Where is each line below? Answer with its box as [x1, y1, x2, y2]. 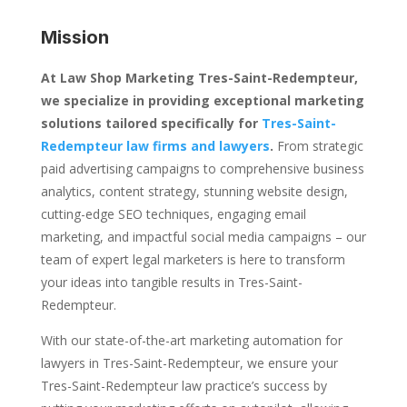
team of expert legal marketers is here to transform [40, 251, 345, 269]
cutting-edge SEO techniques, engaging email [40, 205, 306, 223]
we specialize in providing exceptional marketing [40, 92, 364, 110]
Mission [40, 26, 109, 49]
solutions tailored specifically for [40, 114, 262, 133]
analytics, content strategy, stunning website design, [40, 183, 348, 201]
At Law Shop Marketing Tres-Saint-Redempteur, [40, 69, 358, 87]
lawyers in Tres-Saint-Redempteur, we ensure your [40, 354, 338, 372]
